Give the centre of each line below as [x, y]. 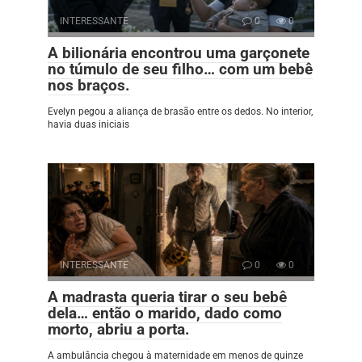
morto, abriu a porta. [119, 329]
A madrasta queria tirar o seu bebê [167, 297]
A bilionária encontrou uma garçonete [179, 53]
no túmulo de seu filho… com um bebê [180, 69]
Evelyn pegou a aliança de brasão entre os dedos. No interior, [180, 111]
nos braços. [89, 85]
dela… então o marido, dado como [165, 313]
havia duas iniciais [88, 124]
